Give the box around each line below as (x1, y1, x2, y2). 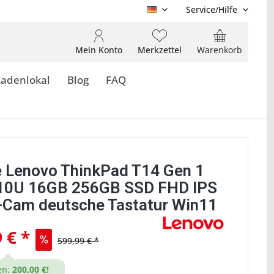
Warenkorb (197, 44, 242, 56)
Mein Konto (75, 44, 122, 56)
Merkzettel (138, 44, 182, 56)
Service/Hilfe (186, 4, 237, 15)
